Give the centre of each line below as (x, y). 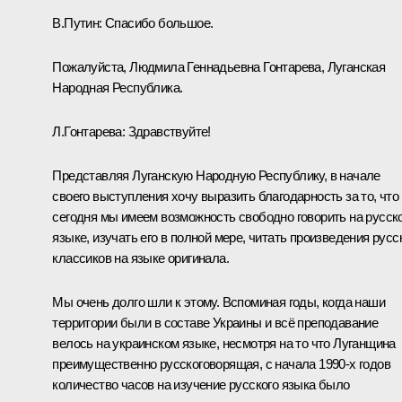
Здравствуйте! (168, 131)
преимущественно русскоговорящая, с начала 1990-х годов (221, 363)
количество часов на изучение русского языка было (201, 384)
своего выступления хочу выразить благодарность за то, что (226, 196)
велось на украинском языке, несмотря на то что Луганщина (224, 343)
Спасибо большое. (157, 22)
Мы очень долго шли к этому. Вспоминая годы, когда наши (218, 301)
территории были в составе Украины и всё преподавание (215, 322)
